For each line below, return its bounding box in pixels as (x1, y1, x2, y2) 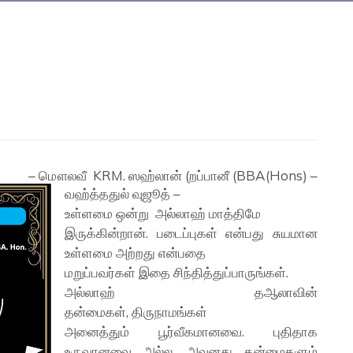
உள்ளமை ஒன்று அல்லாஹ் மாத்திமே (65, 205, 262, 221)
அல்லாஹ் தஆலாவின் (65, 284, 318, 300)
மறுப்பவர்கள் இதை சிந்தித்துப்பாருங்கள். (65, 264, 289, 281)
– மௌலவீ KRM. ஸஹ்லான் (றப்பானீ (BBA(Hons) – (28, 167, 318, 184)
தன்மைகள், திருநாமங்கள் (65, 303, 208, 320)
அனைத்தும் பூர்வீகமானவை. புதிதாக (65, 323, 318, 340)
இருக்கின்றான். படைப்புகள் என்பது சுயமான (65, 225, 318, 241)
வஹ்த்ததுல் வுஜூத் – (65, 185, 181, 202)
